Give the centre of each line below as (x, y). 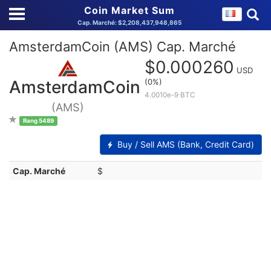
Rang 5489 (38, 121)
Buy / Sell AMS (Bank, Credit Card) (184, 145)
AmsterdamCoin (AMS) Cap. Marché (122, 47)
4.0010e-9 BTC (170, 95)
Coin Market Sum (129, 10)
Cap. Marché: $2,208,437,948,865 (129, 22)
